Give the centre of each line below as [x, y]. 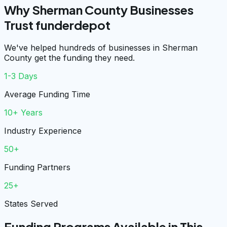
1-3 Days [21, 76]
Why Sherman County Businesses [99, 9]
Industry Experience [43, 130]
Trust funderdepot [57, 25]
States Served [31, 203]
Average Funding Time [47, 94]
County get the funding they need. [69, 58]
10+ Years [23, 112]
